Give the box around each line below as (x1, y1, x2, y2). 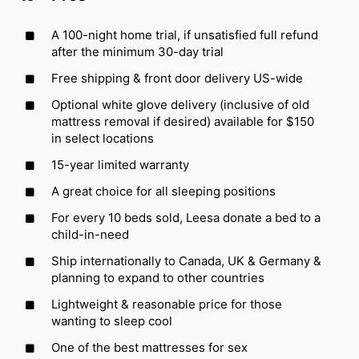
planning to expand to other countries (51, 269, 264, 285)
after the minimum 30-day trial (51, 43, 224, 59)
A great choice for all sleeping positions (51, 183, 276, 199)
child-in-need (51, 226, 129, 242)
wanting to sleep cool (51, 313, 172, 329)
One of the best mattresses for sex (51, 339, 248, 355)
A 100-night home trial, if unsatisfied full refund (51, 26, 318, 42)
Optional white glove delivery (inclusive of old (51, 96, 309, 112)
